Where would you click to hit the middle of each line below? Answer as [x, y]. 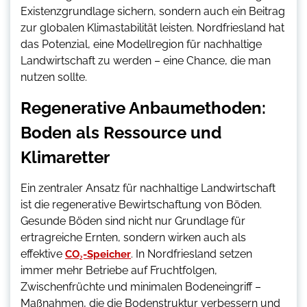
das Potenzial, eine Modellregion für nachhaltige [141, 45]
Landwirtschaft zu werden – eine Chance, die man [146, 61]
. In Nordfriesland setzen [192, 254]
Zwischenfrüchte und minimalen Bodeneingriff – [141, 287]
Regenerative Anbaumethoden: [143, 108]
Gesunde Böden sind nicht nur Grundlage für [133, 221]
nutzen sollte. [54, 77]
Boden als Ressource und [121, 133]
